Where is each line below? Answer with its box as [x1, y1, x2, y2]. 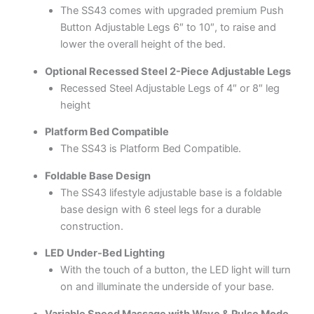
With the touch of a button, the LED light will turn [60, 264, 291, 277]
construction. [60, 219, 123, 233]
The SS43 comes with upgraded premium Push [60, 4, 284, 18]
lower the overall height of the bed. [60, 38, 226, 51]
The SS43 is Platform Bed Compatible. [60, 142, 241, 156]
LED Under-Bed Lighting [44, 247, 165, 260]
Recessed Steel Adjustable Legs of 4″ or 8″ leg [60, 81, 280, 95]
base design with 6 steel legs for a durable [60, 203, 261, 216]
